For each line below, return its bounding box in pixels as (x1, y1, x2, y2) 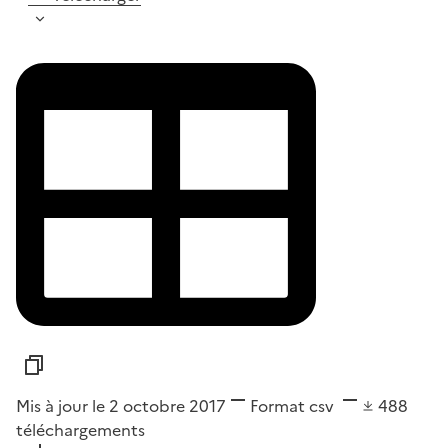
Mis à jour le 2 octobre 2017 (16, 393, 226, 418)
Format (250, 393, 305, 418)
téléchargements (16, 417, 145, 442)
